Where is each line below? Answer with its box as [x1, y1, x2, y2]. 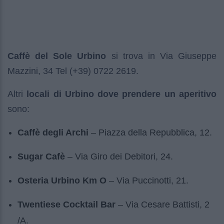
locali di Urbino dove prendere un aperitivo [26, 89, 217, 99]
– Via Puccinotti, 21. [106, 175, 188, 186]
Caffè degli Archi [17, 127, 88, 138]
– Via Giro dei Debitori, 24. [65, 151, 173, 162]
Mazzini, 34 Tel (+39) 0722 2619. [7, 66, 138, 76]
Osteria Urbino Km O [17, 175, 106, 186]
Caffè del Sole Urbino [7, 51, 106, 61]
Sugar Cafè [17, 151, 65, 162]
